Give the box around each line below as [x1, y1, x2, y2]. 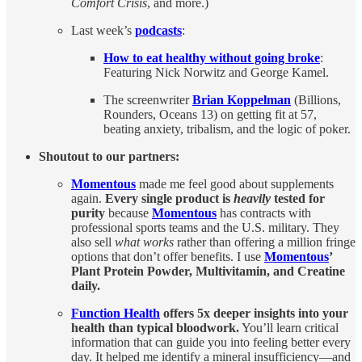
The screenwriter [103, 92, 192, 107]
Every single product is [105, 191, 234, 205]
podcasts [135, 23, 182, 37]
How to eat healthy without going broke [103, 50, 320, 65]
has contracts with [217, 205, 311, 220]
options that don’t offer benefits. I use [71, 249, 264, 263]
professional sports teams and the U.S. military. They [71, 220, 339, 234]
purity [71, 205, 105, 220]
